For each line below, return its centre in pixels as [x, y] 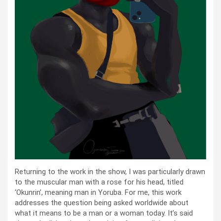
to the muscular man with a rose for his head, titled [99, 182]
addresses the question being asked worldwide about [102, 203]
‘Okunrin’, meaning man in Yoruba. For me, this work [98, 192]
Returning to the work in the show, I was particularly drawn [110, 171]
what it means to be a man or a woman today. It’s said [104, 213]
